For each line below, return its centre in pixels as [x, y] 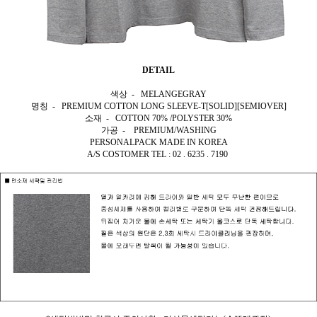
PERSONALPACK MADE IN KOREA [158, 143]
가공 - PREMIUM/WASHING [158, 131]
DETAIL [158, 70]
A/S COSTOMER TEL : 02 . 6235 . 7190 [158, 155]
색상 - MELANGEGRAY [158, 94]
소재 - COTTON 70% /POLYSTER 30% [158, 119]
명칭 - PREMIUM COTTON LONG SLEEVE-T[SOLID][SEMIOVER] [158, 106]
